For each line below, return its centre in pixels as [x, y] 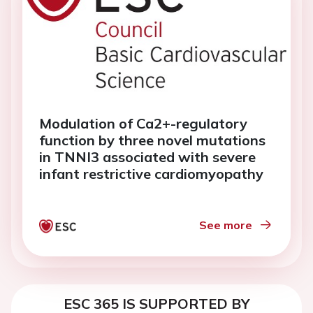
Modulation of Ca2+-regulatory [143, 123]
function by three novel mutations [152, 140]
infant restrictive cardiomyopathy [151, 174]
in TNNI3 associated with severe [147, 157]
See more [226, 225]
